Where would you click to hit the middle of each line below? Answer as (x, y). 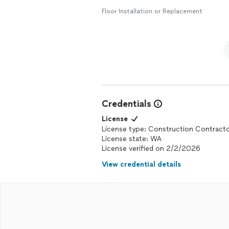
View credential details (141, 164)
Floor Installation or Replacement (152, 11)
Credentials (127, 104)
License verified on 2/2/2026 (151, 148)
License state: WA (132, 139)
